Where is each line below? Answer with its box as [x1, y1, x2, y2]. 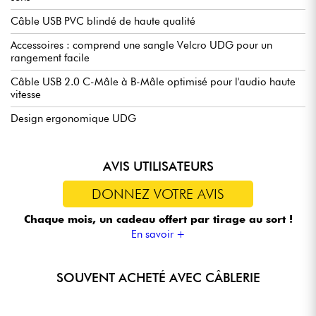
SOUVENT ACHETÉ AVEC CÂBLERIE [56, 270, 260, 286]
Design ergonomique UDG [11, 112, 136, 126]
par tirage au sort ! [190, 212, 293, 226]
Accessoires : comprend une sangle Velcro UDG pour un [11, 39, 272, 52]
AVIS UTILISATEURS [102, 159, 214, 174]
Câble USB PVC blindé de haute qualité [11, 15, 195, 28]
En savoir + [130, 228, 186, 241]
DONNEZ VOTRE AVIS [92, 186, 224, 203]
